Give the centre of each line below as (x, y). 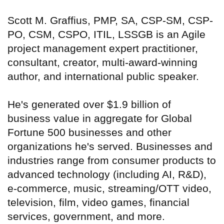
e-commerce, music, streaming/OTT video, (109, 188)
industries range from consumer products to (112, 160)
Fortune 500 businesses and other (89, 132)
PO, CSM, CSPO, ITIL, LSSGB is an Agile (106, 34)
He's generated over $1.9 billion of (89, 104)
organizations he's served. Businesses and (110, 146)
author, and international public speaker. (103, 76)
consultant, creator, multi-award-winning (102, 62)
